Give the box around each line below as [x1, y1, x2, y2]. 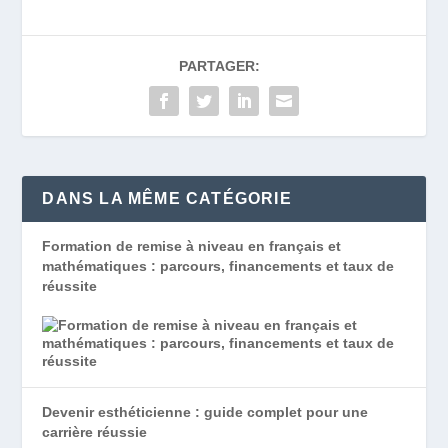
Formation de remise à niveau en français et [42, 237, 342, 254]
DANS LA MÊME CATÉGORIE [42, 189, 292, 207]
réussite [42, 277, 98, 294]
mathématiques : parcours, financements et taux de [42, 257, 395, 274]
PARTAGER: [178, 57, 260, 74]
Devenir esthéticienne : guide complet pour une [42, 404, 369, 420]
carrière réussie [42, 424, 148, 440]
